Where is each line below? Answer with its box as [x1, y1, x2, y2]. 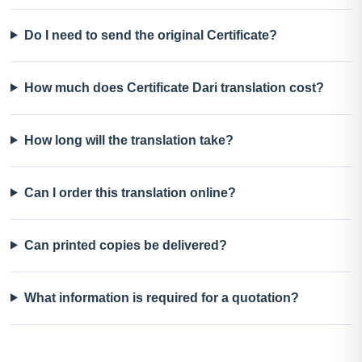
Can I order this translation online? [23, 185, 236, 200]
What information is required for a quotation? [23, 290, 299, 305]
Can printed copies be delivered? [23, 238, 227, 252]
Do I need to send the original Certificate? [23, 27, 277, 42]
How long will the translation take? [23, 133, 234, 147]
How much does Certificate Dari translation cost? [23, 80, 324, 95]
